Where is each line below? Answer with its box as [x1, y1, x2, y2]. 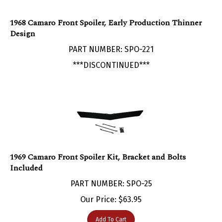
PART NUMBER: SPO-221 [68, 34, 154, 44]
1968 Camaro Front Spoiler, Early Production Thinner [10, 6, 202, 19]
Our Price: [80, 184, 116, 194]
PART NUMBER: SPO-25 [70, 168, 152, 178]
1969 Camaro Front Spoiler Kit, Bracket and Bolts [10, 141, 186, 153]
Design [10, 17, 35, 30]
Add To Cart [96, 206, 126, 213]
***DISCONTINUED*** [72, 50, 150, 60]
